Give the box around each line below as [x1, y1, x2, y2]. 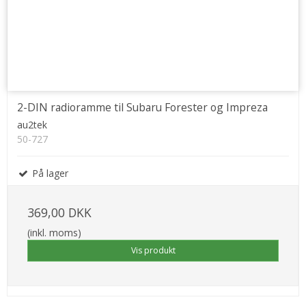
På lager [29, 166, 68, 180]
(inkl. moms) [27, 225, 81, 239]
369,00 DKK [27, 204, 92, 221]
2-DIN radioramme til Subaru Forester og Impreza [17, 99, 268, 115]
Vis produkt [130, 244, 176, 256]
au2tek [17, 117, 47, 131]
